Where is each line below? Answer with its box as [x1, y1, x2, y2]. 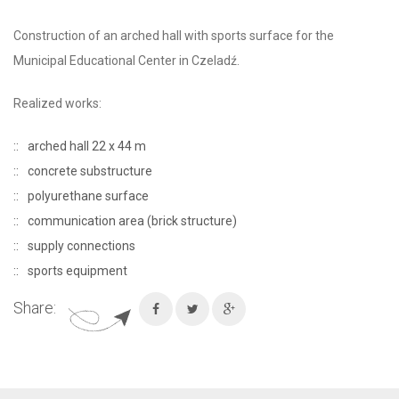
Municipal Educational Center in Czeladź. [13, 53, 240, 69]
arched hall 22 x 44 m [28, 139, 146, 154]
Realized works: [13, 96, 102, 111]
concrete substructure [28, 164, 152, 179]
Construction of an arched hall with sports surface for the [13, 28, 334, 44]
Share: [13, 298, 56, 318]
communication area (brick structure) [28, 214, 237, 229]
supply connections [28, 239, 135, 254]
